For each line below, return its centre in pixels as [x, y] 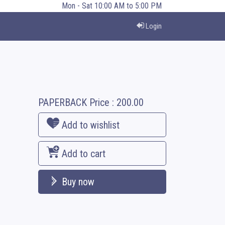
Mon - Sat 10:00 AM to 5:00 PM [112, 6]
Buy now [78, 182]
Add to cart [83, 154]
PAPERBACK [62, 102]
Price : [101, 102]
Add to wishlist [90, 125]
